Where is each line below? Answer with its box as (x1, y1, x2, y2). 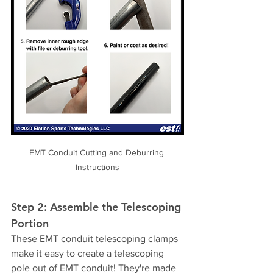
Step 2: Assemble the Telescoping (11, 199, 184, 214)
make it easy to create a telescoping (11, 247, 166, 258)
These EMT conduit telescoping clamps (11, 233, 180, 244)
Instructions (76, 161, 119, 172)
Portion (11, 216, 49, 230)
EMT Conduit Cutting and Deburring (29, 147, 166, 157)
